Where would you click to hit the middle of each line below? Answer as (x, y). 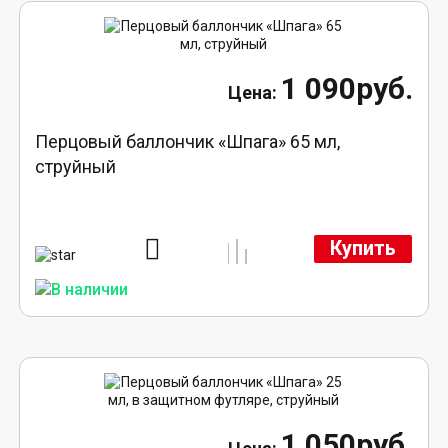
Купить (362, 249)
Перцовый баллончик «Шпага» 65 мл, (188, 141)
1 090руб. (346, 88)
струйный (76, 166)
